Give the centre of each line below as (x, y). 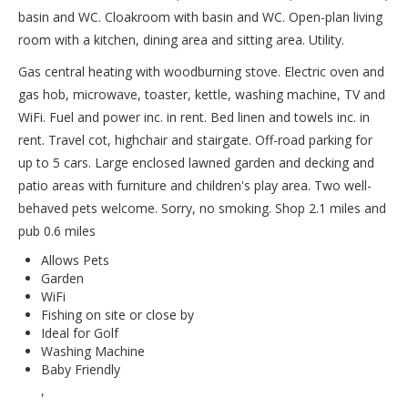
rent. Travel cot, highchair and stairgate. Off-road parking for (195, 140)
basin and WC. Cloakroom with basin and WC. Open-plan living (200, 17)
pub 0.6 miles (57, 231)
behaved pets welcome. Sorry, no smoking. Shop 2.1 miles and (202, 209)
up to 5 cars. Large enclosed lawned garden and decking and (196, 163)
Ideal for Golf (80, 333)
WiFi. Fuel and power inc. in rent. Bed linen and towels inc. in (194, 117)
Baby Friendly (81, 370)
